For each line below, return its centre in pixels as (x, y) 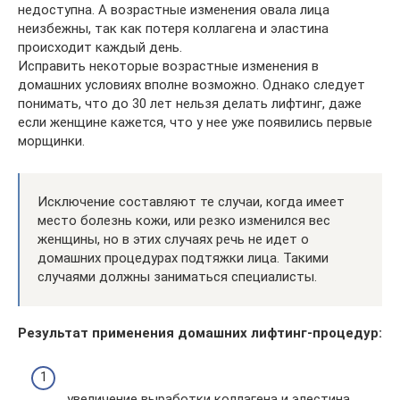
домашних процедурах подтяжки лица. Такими (183, 258)
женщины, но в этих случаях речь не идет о (173, 239)
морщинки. (51, 141)
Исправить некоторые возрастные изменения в (168, 66)
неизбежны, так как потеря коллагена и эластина (173, 29)
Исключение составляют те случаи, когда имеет (191, 202)
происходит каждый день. (100, 47)
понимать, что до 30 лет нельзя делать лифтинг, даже (190, 104)
